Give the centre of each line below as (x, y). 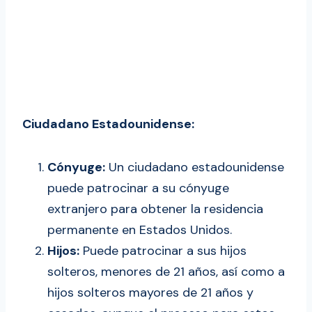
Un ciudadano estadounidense (195, 167)
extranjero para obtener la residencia (155, 209)
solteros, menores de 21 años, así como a (166, 272)
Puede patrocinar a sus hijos (163, 251)
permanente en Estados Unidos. (140, 230)
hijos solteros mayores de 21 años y (150, 293)
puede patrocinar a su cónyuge (138, 188)
